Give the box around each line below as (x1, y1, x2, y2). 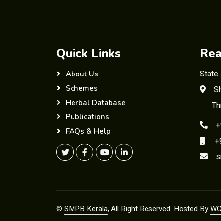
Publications (66, 112, 109, 122)
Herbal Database (66, 98, 126, 108)
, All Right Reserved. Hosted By (108, 203, 210, 214)
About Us (66, 69, 98, 79)
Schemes (66, 83, 98, 93)
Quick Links (56, 45, 121, 61)
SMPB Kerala (64, 203, 108, 214)
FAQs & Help (66, 126, 110, 136)
